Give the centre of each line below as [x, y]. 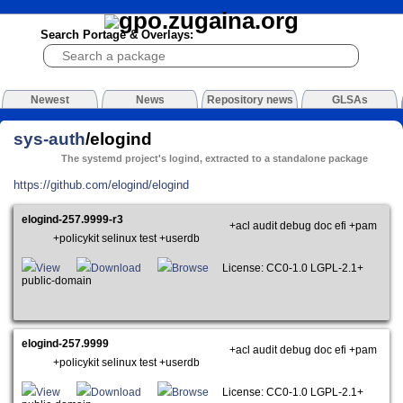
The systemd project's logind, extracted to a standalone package [215, 159]
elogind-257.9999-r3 [73, 220]
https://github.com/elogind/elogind [101, 184]
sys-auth [49, 139]
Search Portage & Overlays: [116, 35]
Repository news [250, 100]
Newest [50, 100]
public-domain [61, 281]
